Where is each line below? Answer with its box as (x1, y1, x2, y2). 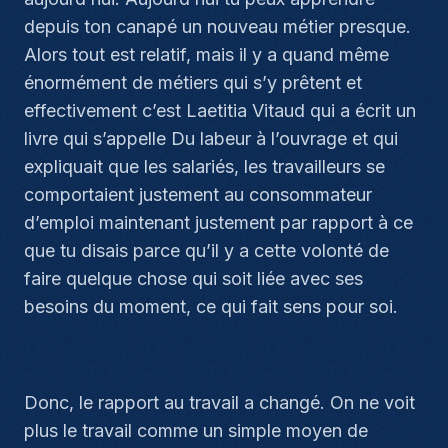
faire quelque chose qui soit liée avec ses (24, 268, 363, 289)
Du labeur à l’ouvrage (171, 128, 352, 149)
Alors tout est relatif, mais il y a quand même (24, 44, 389, 65)
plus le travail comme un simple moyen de (24, 420, 368, 441)
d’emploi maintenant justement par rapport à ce (24, 212, 413, 233)
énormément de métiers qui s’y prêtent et (24, 72, 362, 93)
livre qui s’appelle (24, 128, 171, 149)
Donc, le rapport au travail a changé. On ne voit (24, 392, 415, 413)
